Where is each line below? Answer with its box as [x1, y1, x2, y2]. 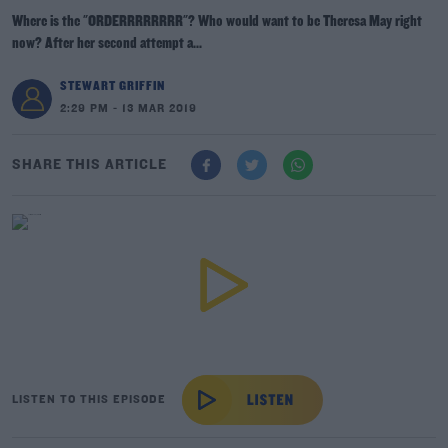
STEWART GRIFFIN [60, 79, 165, 94]
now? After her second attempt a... [12, 36, 202, 52]
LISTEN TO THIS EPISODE [12, 394, 166, 406]
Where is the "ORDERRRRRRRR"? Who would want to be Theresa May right [12, 14, 422, 30]
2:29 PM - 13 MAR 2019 [60, 103, 197, 115]
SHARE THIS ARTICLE [12, 157, 167, 173]
